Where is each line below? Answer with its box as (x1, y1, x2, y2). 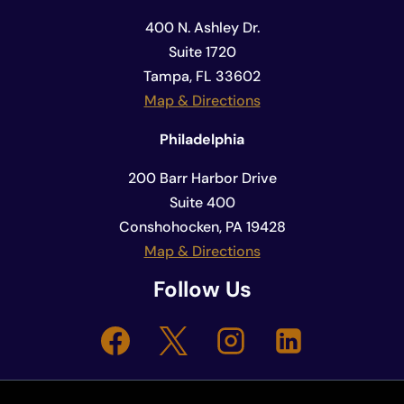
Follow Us (152, 275, 252, 304)
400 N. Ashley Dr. (144, 18, 260, 38)
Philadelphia (160, 130, 244, 150)
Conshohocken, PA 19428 (118, 217, 286, 237)
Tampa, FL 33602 (143, 67, 261, 87)
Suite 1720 (168, 42, 236, 62)
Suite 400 (169, 193, 235, 213)
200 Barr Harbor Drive (127, 169, 277, 188)
